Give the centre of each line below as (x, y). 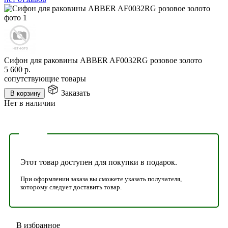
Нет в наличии (30, 103)
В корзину (25, 93)
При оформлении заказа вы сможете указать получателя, (101, 179)
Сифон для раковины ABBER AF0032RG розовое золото (103, 60)
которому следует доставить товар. (71, 187)
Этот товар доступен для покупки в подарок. (99, 162)
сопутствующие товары (45, 78)
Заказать (76, 93)
